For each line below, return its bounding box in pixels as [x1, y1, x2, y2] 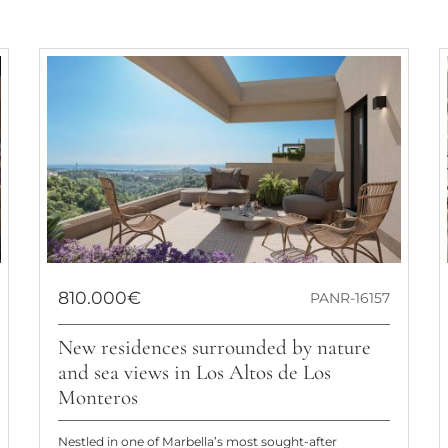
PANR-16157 [310, 289, 391, 308]
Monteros [57, 385, 138, 411]
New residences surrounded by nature [57, 335, 371, 361]
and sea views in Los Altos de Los [57, 360, 331, 386]
